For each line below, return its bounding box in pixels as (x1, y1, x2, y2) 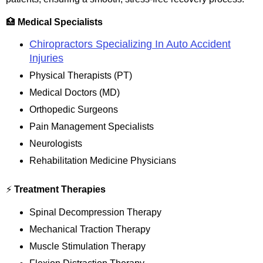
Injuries (29, 52, 63, 65)
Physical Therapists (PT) (29, 70, 132, 81)
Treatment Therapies (14, 184, 106, 195)
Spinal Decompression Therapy (29, 207, 161, 217)
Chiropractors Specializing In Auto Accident (29, 38, 231, 50)
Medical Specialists (18, 16, 103, 27)
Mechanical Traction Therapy (29, 224, 150, 234)
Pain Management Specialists (29, 122, 154, 132)
